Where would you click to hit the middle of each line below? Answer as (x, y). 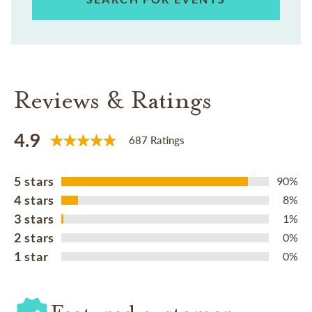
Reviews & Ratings (113, 100)
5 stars (34, 181)
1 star (31, 256)
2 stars (34, 237)
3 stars (34, 218)
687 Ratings (157, 140)
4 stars (34, 200)
